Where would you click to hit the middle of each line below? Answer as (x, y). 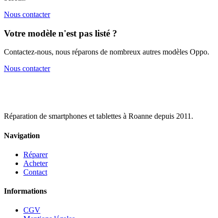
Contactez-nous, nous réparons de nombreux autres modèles (97, 52)
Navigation (22, 135)
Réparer (36, 154)
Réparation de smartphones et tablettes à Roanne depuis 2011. (99, 116)
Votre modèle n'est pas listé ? (61, 33)
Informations (25, 191)
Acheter (36, 163)
